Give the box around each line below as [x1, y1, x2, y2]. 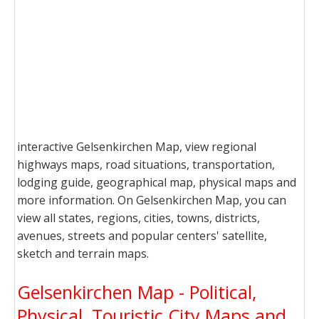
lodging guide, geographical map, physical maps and [17, 174, 296, 190]
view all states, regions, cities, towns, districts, [17, 210, 260, 226]
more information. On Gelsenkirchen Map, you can [17, 192, 286, 208]
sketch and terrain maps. [17, 246, 149, 261]
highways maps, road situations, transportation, [17, 157, 275, 172]
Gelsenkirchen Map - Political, [17, 280, 256, 304]
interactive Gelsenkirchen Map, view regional [17, 139, 256, 155]
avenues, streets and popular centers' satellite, [17, 228, 267, 244]
